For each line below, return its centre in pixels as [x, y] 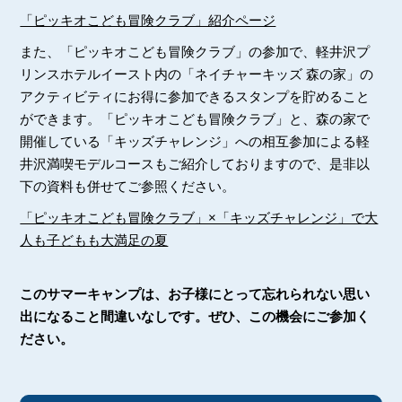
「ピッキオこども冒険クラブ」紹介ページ [148, 21]
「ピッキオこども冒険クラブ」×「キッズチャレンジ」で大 [199, 218]
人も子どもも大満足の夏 [94, 240]
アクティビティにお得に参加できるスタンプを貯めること [195, 97]
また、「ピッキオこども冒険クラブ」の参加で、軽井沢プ [195, 52]
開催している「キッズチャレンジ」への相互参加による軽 [195, 142]
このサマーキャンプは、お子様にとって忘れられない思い [195, 294]
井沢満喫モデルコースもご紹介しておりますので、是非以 [195, 164]
